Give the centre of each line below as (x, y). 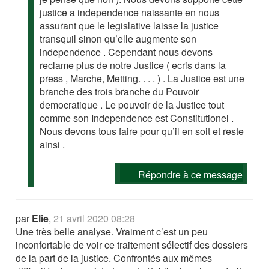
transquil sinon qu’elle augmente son (118, 39)
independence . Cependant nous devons (126, 52)
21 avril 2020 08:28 (95, 219)
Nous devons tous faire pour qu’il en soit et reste (142, 131)
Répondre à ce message (190, 175)
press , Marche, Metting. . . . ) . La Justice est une (142, 79)
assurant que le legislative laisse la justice (129, 26)
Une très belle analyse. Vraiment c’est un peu (112, 232)
